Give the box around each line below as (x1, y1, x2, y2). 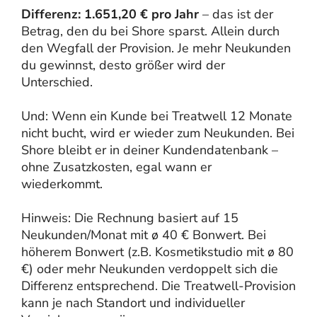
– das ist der (199, 5, 273, 23)
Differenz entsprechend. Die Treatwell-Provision (21, 277, 296, 294)
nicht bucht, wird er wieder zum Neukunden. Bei (21, 124, 294, 142)
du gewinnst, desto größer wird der (21, 56, 225, 74)
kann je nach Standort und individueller (21, 294, 245, 311)
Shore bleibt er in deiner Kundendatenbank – (21, 141, 278, 158)
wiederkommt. (21, 175, 103, 192)
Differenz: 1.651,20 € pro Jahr (21, 5, 199, 23)
